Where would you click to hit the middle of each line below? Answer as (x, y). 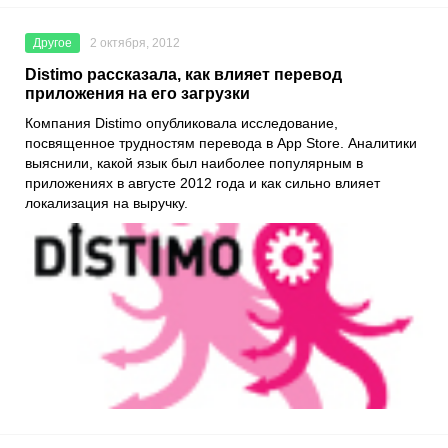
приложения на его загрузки (137, 94)
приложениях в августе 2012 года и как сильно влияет (202, 183)
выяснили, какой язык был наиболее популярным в (194, 163)
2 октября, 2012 (135, 43)
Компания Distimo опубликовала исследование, (181, 123)
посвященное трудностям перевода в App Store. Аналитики (221, 143)
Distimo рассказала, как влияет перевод (183, 75)
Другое (52, 43)
